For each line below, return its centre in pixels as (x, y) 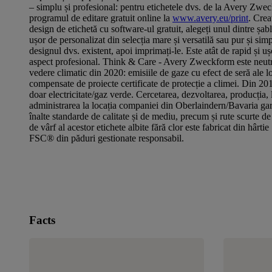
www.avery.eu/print (210, 18)
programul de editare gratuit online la (101, 18)
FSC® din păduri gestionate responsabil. (107, 138)
